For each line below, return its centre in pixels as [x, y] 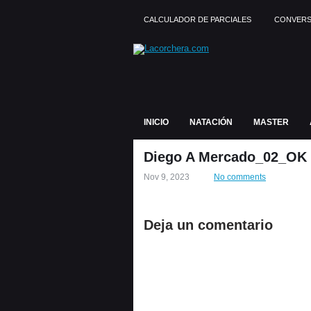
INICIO [156, 122]
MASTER [271, 122]
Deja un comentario [208, 225]
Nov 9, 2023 [167, 177]
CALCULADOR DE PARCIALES [197, 19]
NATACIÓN [211, 122]
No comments [240, 177]
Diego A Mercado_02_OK [225, 157]
